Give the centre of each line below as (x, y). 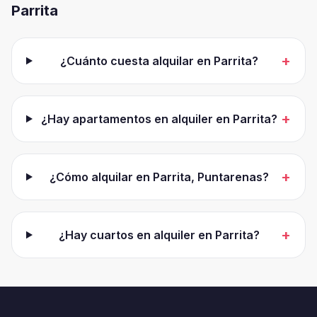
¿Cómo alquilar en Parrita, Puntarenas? (160, 177)
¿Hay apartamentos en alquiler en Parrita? (160, 119)
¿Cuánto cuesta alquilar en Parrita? (160, 61)
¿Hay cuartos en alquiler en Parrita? (160, 235)
